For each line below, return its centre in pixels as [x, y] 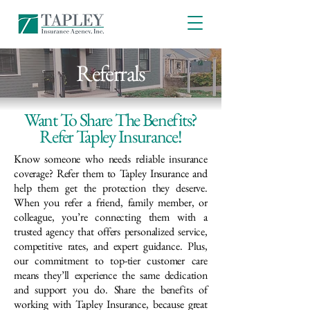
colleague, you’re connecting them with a [111, 217]
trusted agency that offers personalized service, [111, 231]
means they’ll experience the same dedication [111, 275]
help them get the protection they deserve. [111, 188]
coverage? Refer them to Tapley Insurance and [111, 173]
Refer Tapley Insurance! [111, 136]
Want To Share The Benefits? [111, 120]
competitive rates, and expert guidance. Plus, [111, 246]
